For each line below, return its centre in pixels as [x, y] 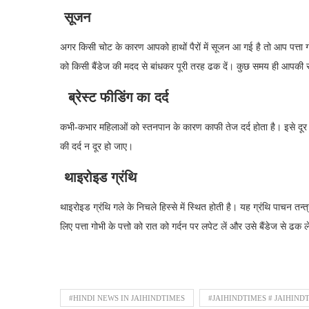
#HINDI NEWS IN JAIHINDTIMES [127, 298]
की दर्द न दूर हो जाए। [97, 147]
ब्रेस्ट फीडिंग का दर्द [114, 97]
